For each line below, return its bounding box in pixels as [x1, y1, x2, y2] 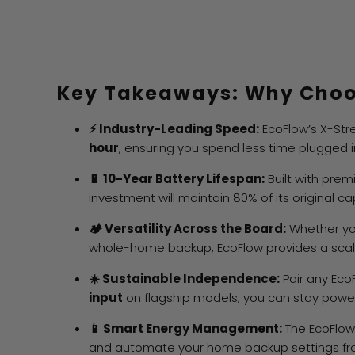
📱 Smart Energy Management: [89, 320, 282, 338]
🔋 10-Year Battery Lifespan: [89, 170, 265, 188]
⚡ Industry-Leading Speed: [89, 120, 259, 138]
